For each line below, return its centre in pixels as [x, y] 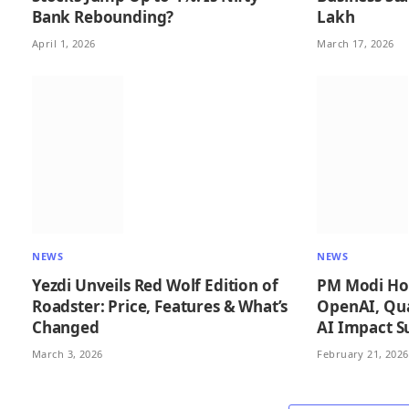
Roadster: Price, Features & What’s [160, 307]
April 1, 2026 [64, 43]
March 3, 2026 [68, 354]
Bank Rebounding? [103, 16]
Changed [66, 328]
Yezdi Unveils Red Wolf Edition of [155, 286]
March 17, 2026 [356, 43]
